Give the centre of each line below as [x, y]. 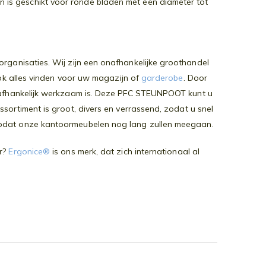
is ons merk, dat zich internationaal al [125, 152]
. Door [195, 78]
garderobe [162, 78]
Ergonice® [29, 152]
